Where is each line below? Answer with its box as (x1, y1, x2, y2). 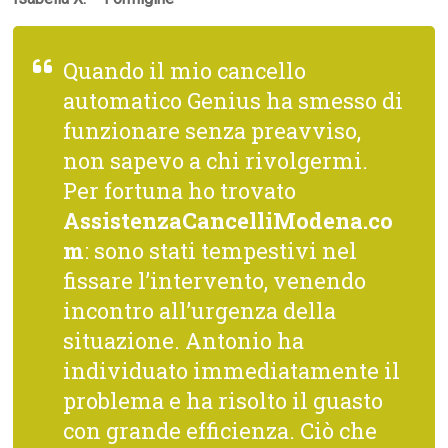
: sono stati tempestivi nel (84, 236, 358, 266)
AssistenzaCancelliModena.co (63, 206, 394, 236)
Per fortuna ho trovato (63, 176, 297, 206)
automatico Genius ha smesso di (63, 86, 404, 116)
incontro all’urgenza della (63, 296, 337, 326)
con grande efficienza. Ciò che (63, 416, 378, 446)
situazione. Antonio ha (63, 326, 305, 356)
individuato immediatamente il (63, 356, 401, 386)
